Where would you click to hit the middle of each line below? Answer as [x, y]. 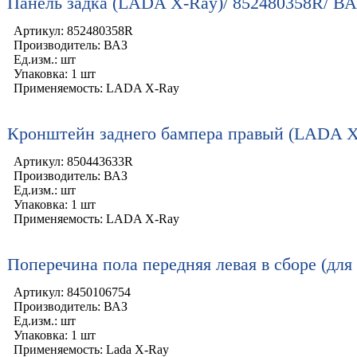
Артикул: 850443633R [73, 162]
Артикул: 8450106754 [72, 292]
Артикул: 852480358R [73, 31]
